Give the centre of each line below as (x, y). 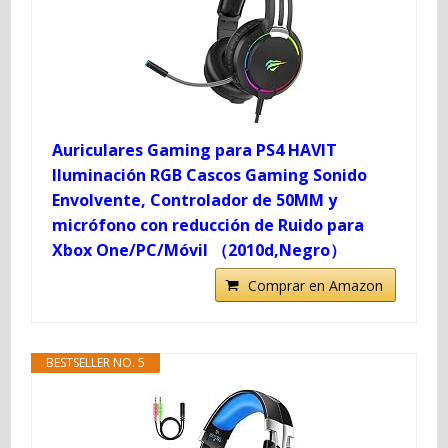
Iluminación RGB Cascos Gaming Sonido (210, 174)
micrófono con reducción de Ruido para (208, 224)
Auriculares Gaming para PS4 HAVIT (195, 149)
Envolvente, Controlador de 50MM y (195, 199)
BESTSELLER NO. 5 (96, 362)
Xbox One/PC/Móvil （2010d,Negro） (199, 249)
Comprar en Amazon (315, 285)
